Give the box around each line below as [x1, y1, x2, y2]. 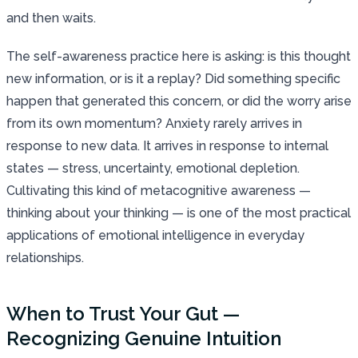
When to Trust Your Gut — [6, 301, 240, 325]
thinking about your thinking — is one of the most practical [6, 205, 351, 221]
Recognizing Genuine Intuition [6, 326, 281, 350]
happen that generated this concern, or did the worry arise [6, 93, 352, 109]
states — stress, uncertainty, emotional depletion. [6, 160, 300, 176]
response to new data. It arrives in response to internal [6, 137, 328, 153]
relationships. [6, 249, 84, 265]
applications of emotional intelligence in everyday [6, 227, 304, 243]
